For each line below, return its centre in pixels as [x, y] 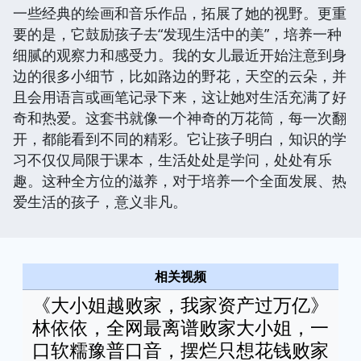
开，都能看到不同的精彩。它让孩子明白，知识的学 [180, 139]
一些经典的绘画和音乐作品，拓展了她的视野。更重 [180, 13]
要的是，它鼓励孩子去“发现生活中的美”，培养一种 [177, 34]
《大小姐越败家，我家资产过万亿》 [180, 305]
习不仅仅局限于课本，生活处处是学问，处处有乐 [172, 160]
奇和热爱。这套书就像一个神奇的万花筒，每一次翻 [180, 118]
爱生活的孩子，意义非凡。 [100, 202]
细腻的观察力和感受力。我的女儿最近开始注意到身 [180, 55]
